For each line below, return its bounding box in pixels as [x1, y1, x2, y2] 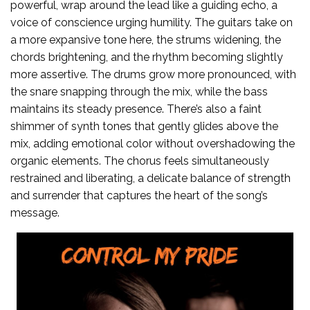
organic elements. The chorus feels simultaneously [10, 154, 269, 168]
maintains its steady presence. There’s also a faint [10, 102, 262, 116]
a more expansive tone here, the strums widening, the [10, 33, 281, 47]
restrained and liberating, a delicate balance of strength [10, 172, 291, 185]
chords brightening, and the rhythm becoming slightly [10, 51, 283, 64]
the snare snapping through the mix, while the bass [10, 85, 268, 99]
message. [10, 206, 60, 220]
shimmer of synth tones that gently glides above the [10, 120, 278, 134]
